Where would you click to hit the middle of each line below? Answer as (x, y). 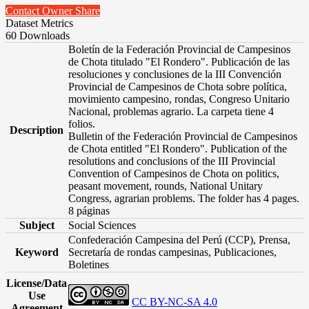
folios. (82, 123)
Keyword (37, 252)
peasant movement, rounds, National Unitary (166, 186)
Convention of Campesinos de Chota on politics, (174, 173)
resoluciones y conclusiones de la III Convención (175, 74)
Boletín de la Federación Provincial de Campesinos (179, 49)
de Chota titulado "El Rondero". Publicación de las (179, 61)
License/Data (37, 283)
